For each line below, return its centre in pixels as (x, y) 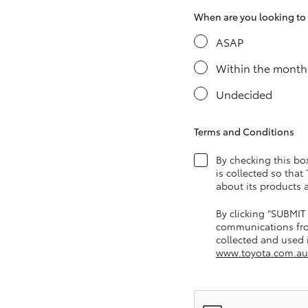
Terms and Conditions (244, 131)
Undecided (244, 94)
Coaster (131, 207)
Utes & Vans (59, 60)
